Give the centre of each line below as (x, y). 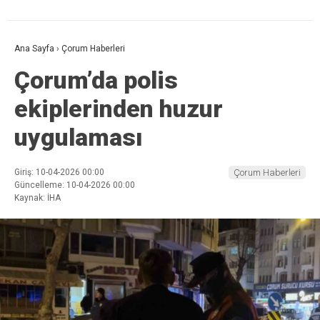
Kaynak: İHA (37, 198)
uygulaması (79, 137)
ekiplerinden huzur (119, 109)
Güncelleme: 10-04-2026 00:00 (75, 185)
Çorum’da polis (96, 80)
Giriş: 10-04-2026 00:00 (59, 172)
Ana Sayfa (34, 49)
